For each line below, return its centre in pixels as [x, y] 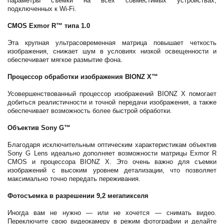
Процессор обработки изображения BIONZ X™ [83, 77]
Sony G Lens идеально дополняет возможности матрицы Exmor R [112, 153]
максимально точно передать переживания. [74, 179]
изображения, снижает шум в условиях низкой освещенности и [112, 51]
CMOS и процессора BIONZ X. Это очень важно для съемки [112, 162]
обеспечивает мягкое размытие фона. [65, 60]
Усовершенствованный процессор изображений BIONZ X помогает [112, 94]
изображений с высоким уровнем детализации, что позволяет [112, 170]
